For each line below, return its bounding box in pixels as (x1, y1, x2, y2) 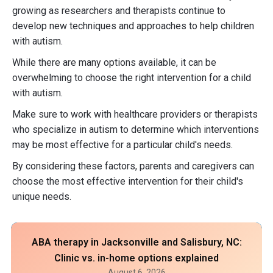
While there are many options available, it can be (12, 57, 216, 68)
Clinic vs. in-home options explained (54, 252, 219, 264)
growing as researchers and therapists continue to (12, 5, 225, 16)
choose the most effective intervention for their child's (12, 175, 243, 187)
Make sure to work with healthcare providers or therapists (12, 108, 258, 120)
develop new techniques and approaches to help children (12, 20, 254, 32)
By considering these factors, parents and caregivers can (12, 160, 254, 172)
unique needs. (12, 191, 71, 202)
